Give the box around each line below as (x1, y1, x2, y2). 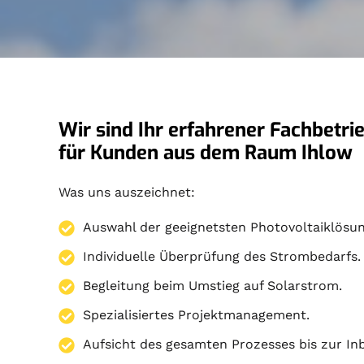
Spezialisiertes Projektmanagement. (83, 307, 310, 323)
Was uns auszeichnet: (58, 184, 196, 201)
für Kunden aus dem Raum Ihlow (58, 140, 353, 167)
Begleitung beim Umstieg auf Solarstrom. (83, 278, 343, 294)
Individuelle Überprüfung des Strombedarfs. (83, 249, 362, 265)
